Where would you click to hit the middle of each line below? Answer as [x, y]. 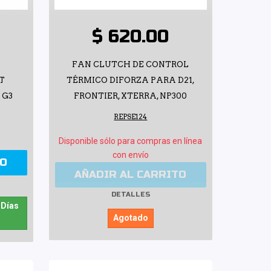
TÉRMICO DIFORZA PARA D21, [130, 80]
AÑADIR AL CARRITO [131, 174]
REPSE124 [131, 116]
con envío [130, 155]
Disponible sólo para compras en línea [131, 141]
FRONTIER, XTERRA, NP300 [131, 96]
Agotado [130, 217]
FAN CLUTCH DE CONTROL [131, 64]
